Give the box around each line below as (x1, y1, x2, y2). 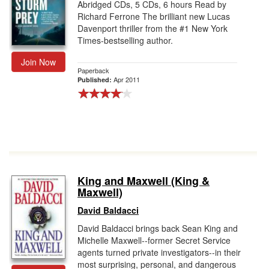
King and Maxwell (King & (77, 173, 210, 189)
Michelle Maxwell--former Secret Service (77, 234, 231, 246)
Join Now (21, 56, 56, 68)
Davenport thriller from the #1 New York (77, 22, 228, 34)
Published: (77, 75, 113, 84)
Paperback (77, 65, 109, 75)
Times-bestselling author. (77, 34, 173, 46)
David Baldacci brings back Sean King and (77, 222, 238, 234)
